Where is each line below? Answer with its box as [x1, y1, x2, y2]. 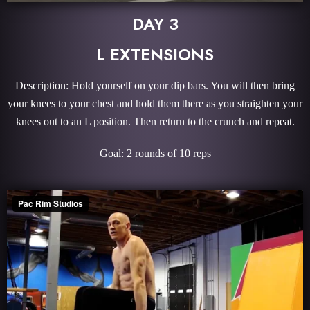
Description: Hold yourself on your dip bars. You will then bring [15, 80, 295, 92]
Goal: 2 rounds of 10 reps [99, 147, 211, 160]
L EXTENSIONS [96, 42, 214, 67]
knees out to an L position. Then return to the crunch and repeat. [15, 116, 295, 128]
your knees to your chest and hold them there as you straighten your [8, 98, 302, 110]
